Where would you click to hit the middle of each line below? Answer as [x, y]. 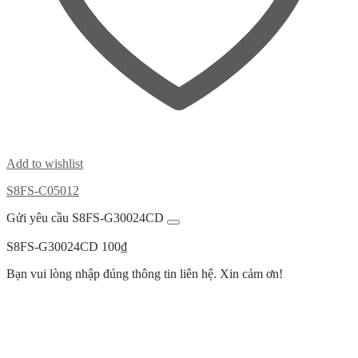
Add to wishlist [45, 163]
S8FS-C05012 [43, 190]
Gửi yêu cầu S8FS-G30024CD [85, 217]
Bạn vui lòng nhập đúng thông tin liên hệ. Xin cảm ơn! [145, 273]
